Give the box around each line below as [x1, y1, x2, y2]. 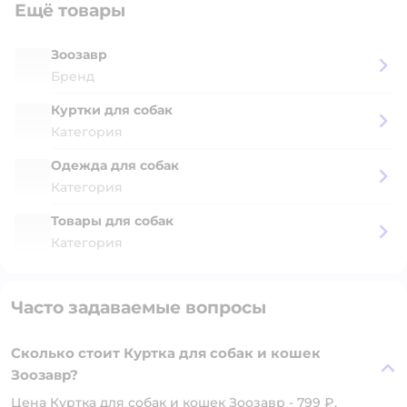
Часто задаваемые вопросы [11, 297, 266, 318]
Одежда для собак [51, 157, 179, 174]
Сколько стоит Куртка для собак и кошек [11, 344, 321, 362]
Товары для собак [51, 213, 174, 229]
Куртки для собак [51, 102, 173, 118]
